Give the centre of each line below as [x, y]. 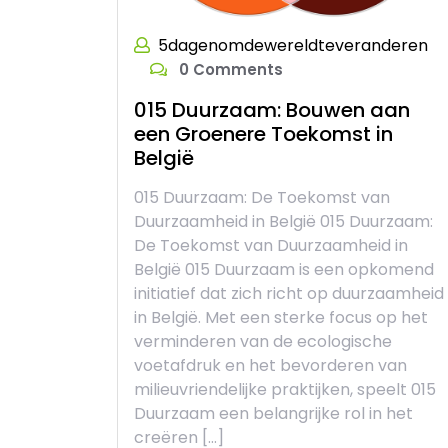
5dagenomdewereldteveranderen [293, 45]
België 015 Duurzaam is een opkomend [284, 269]
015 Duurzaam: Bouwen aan [272, 109]
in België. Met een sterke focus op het [281, 317]
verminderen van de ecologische [263, 341]
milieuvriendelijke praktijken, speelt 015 [285, 389]
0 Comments [229, 69]
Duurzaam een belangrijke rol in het [273, 413]
